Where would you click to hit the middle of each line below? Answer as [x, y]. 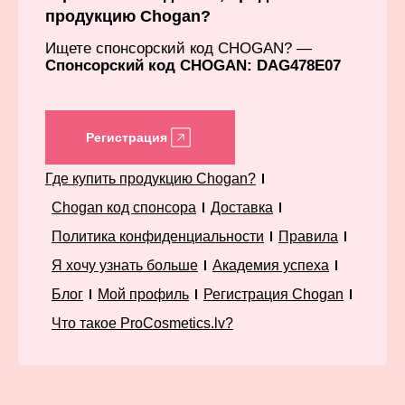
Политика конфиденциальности [158, 236]
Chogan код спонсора [124, 207]
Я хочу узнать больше [125, 265]
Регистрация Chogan [273, 294]
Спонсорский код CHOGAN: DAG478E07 [193, 65]
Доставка [242, 207]
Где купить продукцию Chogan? [151, 178]
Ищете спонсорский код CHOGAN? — [179, 48]
